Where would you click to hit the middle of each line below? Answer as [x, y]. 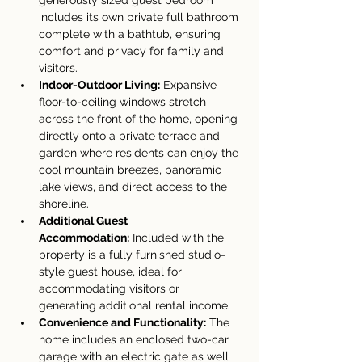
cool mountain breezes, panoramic [132, 170]
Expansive [190, 85]
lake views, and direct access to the [135, 187]
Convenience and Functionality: [122, 322]
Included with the [178, 238]
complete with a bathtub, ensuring [131, 34]
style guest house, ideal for [112, 271]
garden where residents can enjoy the [140, 153]
